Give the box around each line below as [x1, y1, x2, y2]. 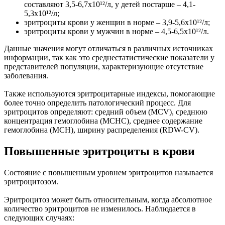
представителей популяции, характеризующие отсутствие [4, 62, 203, 71]
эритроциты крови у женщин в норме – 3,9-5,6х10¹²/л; [24, 18, 210, 27]
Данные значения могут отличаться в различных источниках [4, 44, 213, 53]
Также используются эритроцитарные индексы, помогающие [4, 89, 215, 98]
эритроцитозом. [4, 177, 58, 186]
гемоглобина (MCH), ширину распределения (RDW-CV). [4, 125, 199, 134]
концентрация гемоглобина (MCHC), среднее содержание [4, 116, 202, 125]
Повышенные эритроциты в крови [4, 144, 195, 158]
